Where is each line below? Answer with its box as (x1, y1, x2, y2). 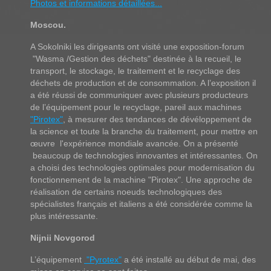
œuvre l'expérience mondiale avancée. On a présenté (30, 138, 238, 148)
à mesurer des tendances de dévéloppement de (68, 114, 252, 124)
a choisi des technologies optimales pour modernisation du (30, 162, 255, 172)
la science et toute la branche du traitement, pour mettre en (30, 126, 258, 136)
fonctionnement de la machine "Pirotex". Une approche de (30, 174, 252, 184)
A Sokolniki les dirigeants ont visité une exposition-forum (30, 41, 244, 51)
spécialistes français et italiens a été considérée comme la (30, 198, 252, 209)
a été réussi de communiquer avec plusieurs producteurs (30, 90, 248, 100)
